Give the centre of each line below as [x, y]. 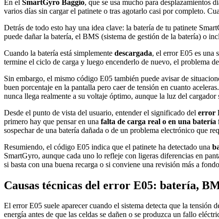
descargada [133, 53]
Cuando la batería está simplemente [59, 53]
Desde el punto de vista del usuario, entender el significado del [101, 112]
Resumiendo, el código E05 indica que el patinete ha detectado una [108, 147]
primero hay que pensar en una [52, 121]
